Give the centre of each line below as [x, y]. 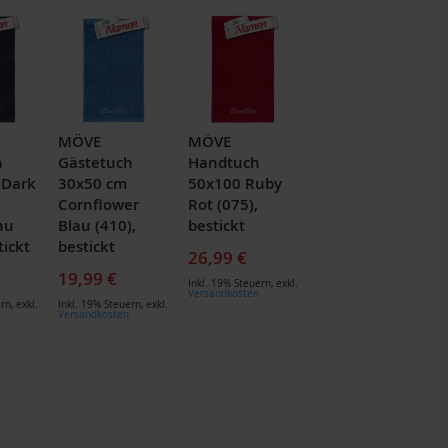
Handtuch [223, 162]
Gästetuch [95, 162]
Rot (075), [222, 204]
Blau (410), [96, 225]
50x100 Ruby [234, 183]
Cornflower [98, 204]
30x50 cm [92, 183]
